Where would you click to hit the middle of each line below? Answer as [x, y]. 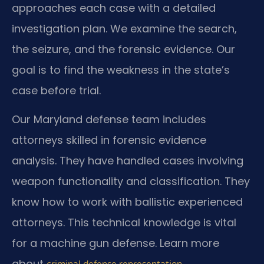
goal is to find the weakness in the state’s [121, 70]
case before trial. [56, 90]
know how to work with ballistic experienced [127, 202]
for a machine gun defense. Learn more [115, 243]
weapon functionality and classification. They [131, 181]
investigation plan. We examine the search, [124, 28]
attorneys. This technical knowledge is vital [124, 222]
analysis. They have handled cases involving [128, 160]
